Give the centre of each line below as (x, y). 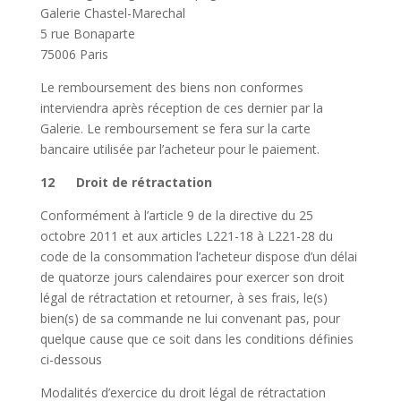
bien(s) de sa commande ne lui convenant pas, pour (190, 319)
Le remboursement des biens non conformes (171, 88)
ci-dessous (71, 360)
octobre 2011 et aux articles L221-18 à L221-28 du (186, 236)
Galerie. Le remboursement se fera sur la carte (175, 129)
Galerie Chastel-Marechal (112, 13)
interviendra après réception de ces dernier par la (181, 108)
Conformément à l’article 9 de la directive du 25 (176, 216)
